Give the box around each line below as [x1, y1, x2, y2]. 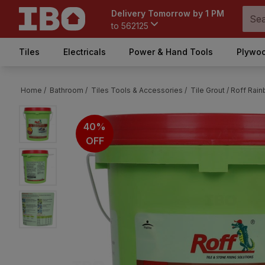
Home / [21, 86, 46, 95]
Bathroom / [50, 86, 88, 95]
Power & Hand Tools [129, 47, 214, 57]
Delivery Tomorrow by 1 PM [111, 8, 224, 18]
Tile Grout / [190, 86, 229, 95]
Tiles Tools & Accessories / [91, 86, 187, 95]
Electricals [63, 47, 106, 57]
